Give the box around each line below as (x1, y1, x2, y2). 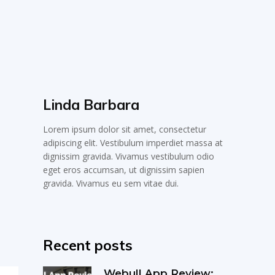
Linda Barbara (43, 95, 140, 114)
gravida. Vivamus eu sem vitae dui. (43, 177, 179, 189)
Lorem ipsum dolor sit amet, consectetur (43, 123, 207, 135)
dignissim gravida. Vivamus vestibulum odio (43, 150, 215, 162)
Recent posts (43, 236, 133, 254)
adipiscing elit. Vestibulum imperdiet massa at (43, 136, 223, 149)
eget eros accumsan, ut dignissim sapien (43, 163, 205, 176)
